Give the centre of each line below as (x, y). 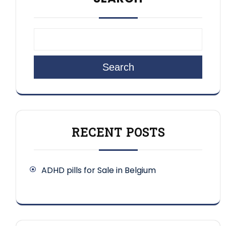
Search (118, 67)
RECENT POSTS (118, 132)
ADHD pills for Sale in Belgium (99, 170)
